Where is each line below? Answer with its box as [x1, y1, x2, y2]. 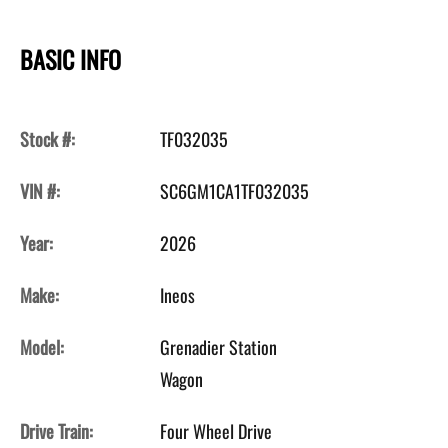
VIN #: [20, 177, 60, 204]
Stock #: [20, 125, 75, 152]
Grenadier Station [160, 333, 277, 360]
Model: [20, 333, 64, 360]
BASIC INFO [20, 40, 121, 77]
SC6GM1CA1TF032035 [160, 177, 309, 204]
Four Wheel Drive [160, 417, 272, 444]
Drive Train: [20, 417, 93, 444]
